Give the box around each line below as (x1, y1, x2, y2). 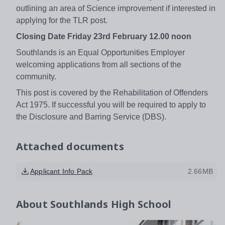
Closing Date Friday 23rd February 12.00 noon (16, 32, 191, 41)
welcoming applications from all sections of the (16, 60, 181, 69)
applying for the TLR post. (16, 16, 107, 25)
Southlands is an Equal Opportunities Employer (16, 48, 185, 57)
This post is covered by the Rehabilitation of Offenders (16, 88, 208, 97)
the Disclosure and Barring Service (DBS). (16, 112, 166, 121)
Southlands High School (50, 197, 172, 211)
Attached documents (16, 139, 124, 153)
